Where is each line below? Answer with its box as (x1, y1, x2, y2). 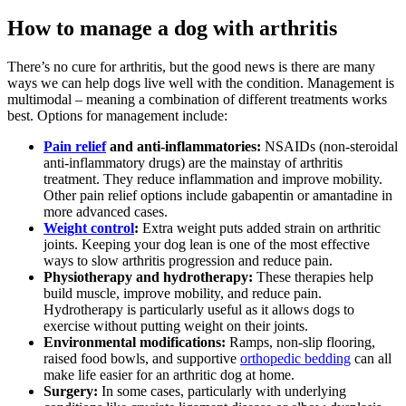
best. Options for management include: (7, 108, 227, 123)
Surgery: (43, 383, 98, 399)
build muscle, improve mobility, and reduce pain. (43, 285, 322, 301)
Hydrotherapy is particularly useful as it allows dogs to (43, 302, 354, 317)
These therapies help (253, 269, 373, 285)
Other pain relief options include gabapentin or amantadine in (43, 188, 392, 203)
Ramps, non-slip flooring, (229, 334, 375, 350)
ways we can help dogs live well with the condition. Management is (7, 75, 394, 91)
